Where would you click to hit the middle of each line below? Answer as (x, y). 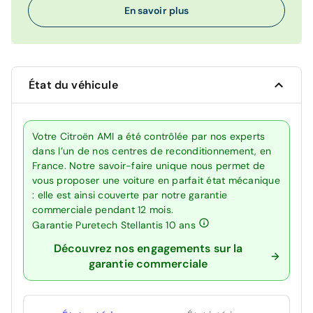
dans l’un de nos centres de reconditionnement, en (152, 151)
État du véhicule (73, 85)
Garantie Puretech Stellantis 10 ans (115, 225)
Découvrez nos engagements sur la (148, 249)
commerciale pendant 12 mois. (103, 210)
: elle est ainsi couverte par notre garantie (130, 195)
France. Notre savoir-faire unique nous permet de (148, 166)
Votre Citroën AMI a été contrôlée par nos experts (149, 137)
